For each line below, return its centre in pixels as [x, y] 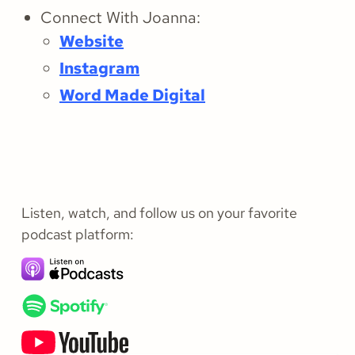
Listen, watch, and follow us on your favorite [159, 213]
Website [92, 42]
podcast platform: [78, 235]
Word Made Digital [132, 95]
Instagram [99, 69]
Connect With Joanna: [120, 18]
